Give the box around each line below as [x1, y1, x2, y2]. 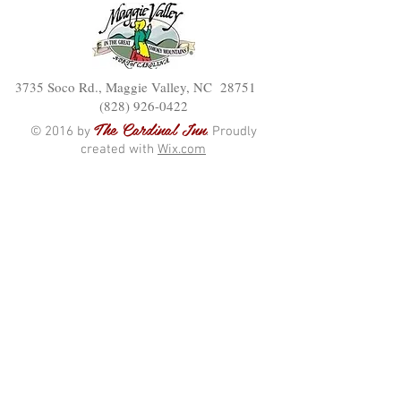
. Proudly [205, 124, 257, 140]
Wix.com [158, 141, 206, 158]
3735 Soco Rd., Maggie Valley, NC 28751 [14, 78, 272, 96]
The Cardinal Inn [93, 115, 206, 141]
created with [81, 141, 158, 158]
